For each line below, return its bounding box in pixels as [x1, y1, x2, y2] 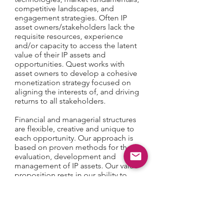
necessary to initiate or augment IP [15, 189, 133, 198]
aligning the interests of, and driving [15, 87, 139, 96]
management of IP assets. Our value [15, 161, 138, 170]
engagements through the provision [15, 198, 140, 207]
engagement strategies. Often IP [15, 13, 127, 22]
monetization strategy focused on [15, 78, 131, 87]
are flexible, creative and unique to [15, 124, 134, 133]
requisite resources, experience [15, 32, 123, 41]
